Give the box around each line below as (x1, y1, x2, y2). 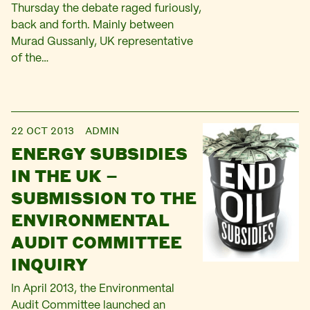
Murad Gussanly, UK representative (11, 37, 193, 47)
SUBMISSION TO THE (11, 187, 197, 208)
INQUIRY (11, 253, 88, 275)
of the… (11, 53, 48, 64)
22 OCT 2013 (11, 124, 74, 136)
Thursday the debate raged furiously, (11, 3, 201, 14)
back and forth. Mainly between (11, 20, 174, 30)
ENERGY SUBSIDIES (11, 143, 188, 164)
